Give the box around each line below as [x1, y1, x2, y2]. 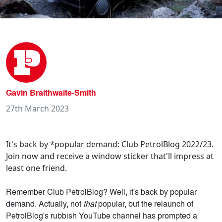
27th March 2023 [6, 103, 69, 114]
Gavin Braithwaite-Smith [6, 86, 96, 98]
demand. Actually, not [6, 197, 83, 209]
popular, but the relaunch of [96, 197, 193, 209]
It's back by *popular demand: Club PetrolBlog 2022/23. [6, 138, 214, 150]
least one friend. [6, 162, 67, 173]
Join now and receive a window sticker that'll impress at [6, 150, 214, 162]
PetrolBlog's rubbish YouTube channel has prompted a [6, 209, 197, 221]
